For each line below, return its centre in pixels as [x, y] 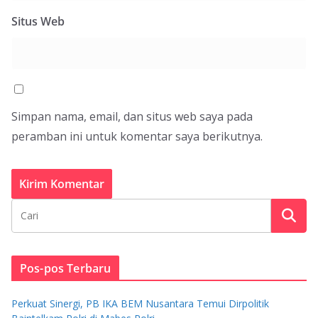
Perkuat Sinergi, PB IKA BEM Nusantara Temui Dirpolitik [140, 303]
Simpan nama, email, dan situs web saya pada [132, 116]
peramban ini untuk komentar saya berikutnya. [137, 136]
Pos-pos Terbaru [66, 268]
